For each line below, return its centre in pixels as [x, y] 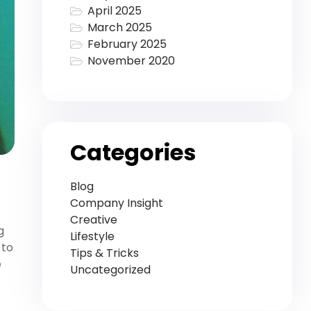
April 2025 [114, 11]
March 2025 [119, 28]
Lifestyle [92, 236]
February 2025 [127, 44]
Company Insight [117, 203]
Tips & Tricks [104, 253]
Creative [94, 219]
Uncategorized [110, 269]
